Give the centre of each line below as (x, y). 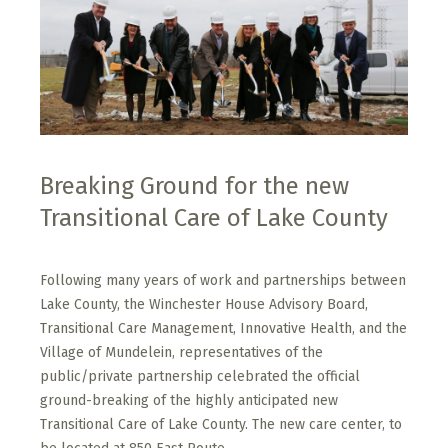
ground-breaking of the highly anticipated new (189, 400)
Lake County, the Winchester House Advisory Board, (204, 304)
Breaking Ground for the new (194, 185)
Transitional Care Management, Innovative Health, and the (223, 328)
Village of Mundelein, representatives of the (181, 352)
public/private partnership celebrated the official (200, 376)
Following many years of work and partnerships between (223, 280)
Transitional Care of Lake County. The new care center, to (221, 424)
